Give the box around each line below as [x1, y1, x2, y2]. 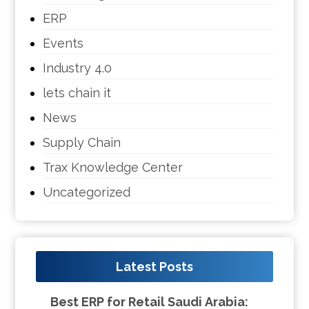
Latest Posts [116, 259, 193, 274]
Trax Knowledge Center [43, 159, 183, 175]
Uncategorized [43, 184, 131, 199]
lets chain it [43, 85, 112, 100]
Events [43, 35, 84, 50]
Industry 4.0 [43, 60, 112, 75]
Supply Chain [43, 134, 121, 150]
